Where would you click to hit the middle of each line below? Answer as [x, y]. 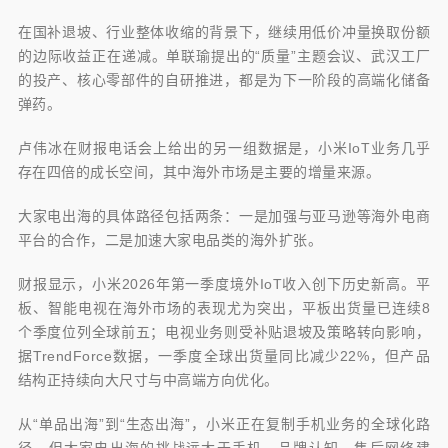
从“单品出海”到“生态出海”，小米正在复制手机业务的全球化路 [224, 424]
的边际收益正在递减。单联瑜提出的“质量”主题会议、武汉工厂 [224, 56]
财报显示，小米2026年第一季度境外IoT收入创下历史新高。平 [224, 284]
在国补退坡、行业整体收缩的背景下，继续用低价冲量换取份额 [224, 32]
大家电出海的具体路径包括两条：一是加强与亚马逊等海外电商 [224, 216]
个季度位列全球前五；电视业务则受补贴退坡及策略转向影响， [224, 332]
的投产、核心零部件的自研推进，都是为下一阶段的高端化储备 [224, 80]
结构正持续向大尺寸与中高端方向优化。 [148, 380]
